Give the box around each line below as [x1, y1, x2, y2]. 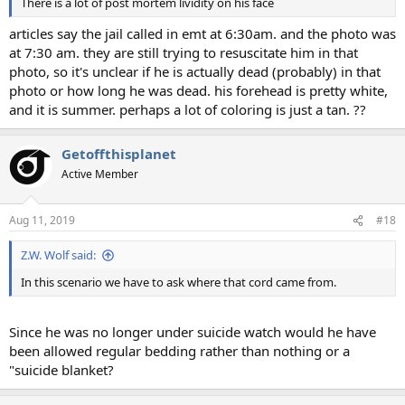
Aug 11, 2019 [9, 212, 75, 229]
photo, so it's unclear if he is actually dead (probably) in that [9, 61, 381, 80]
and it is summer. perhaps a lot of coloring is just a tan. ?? [9, 99, 366, 118]
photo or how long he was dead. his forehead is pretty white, [9, 80, 388, 99]
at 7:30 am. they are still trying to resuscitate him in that [9, 42, 358, 61]
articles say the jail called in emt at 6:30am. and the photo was [9, 24, 396, 42]
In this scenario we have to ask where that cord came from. [21, 274, 336, 291]
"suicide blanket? [9, 360, 114, 379]
